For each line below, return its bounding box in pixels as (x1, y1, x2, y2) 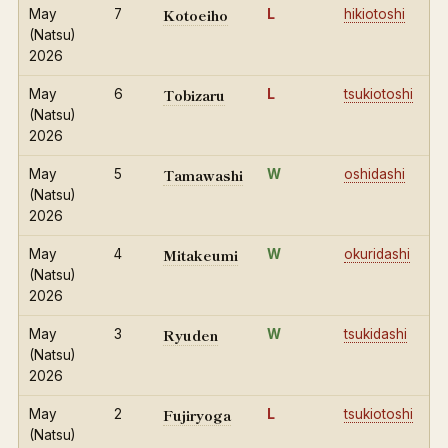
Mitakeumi (163, 245, 238, 265)
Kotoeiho (163, 5, 228, 25)
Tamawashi (163, 165, 243, 185)
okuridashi (344, 246, 410, 262)
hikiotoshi (344, 6, 405, 22)
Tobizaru (163, 85, 225, 105)
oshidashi (344, 166, 405, 182)
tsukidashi (344, 326, 407, 342)
